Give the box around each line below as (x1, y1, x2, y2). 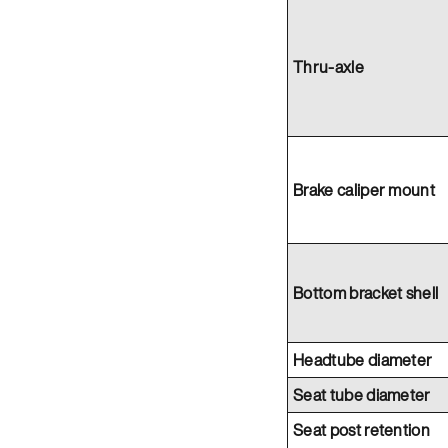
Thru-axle (293, 54, 364, 79)
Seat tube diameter (293, 382, 431, 407)
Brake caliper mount (293, 177, 436, 202)
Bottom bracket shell (293, 280, 439, 305)
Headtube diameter (293, 347, 433, 372)
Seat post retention (293, 417, 431, 442)
